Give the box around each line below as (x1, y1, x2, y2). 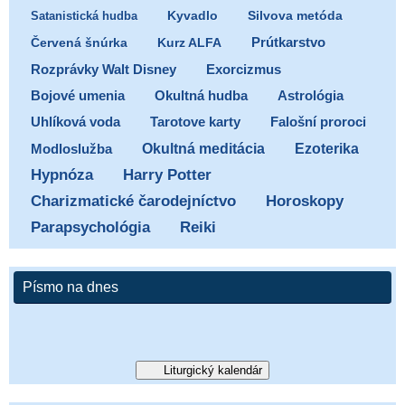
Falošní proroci (270, 114, 366, 130)
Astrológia (278, 88, 344, 104)
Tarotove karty (150, 114, 240, 130)
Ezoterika (295, 140, 359, 157)
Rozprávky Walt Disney (31, 62, 176, 78)
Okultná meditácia (142, 141, 265, 157)
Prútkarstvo (251, 35, 325, 51)
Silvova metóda (248, 9, 343, 24)
